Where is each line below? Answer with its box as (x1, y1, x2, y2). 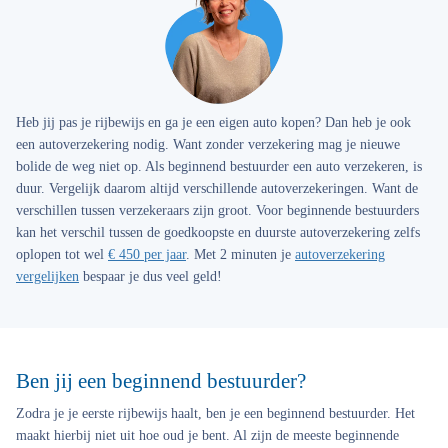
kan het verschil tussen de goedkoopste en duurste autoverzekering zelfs (16, 225, 420, 240)
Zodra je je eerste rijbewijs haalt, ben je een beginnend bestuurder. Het (16, 406, 415, 421)
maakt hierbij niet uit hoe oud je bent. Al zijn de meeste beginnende (16, 428, 399, 443)
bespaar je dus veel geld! (79, 269, 222, 284)
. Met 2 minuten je (186, 247, 295, 262)
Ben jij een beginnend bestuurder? (16, 369, 306, 393)
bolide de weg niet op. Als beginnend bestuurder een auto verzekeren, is (16, 159, 422, 174)
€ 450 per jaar (108, 247, 186, 262)
